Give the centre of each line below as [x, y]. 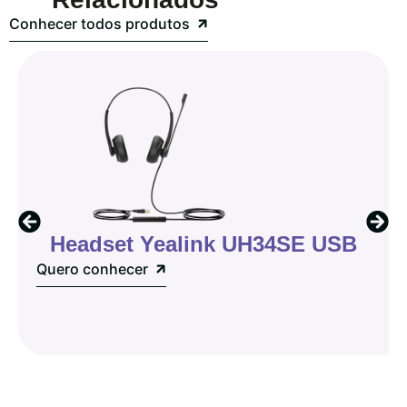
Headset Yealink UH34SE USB [203, 244]
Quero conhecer [92, 269]
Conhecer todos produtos [99, 23]
